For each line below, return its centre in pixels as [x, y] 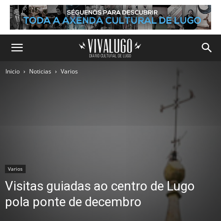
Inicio [13, 71]
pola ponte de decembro [73, 202]
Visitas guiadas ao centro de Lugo [100, 186]
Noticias [40, 71]
